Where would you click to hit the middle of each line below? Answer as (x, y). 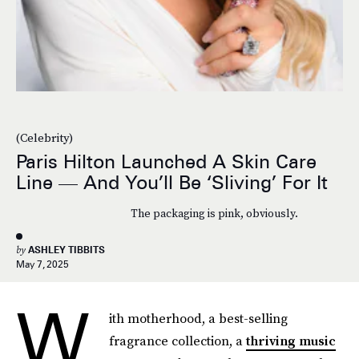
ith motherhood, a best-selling (198, 318)
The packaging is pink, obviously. (214, 214)
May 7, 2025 (42, 264)
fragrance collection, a (177, 341)
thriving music (291, 341)
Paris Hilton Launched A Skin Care (166, 162)
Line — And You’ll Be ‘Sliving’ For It (172, 183)
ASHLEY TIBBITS (67, 250)
